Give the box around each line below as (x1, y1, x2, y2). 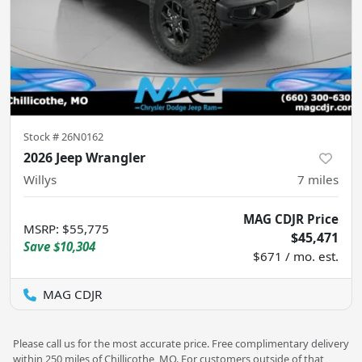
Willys (23, 170, 57, 187)
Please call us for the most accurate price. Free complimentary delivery (13, 335, 349, 351)
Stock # (23, 128, 61, 144)
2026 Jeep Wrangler (23, 148, 145, 166)
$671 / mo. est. (253, 247, 339, 264)
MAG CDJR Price (243, 210, 339, 227)
